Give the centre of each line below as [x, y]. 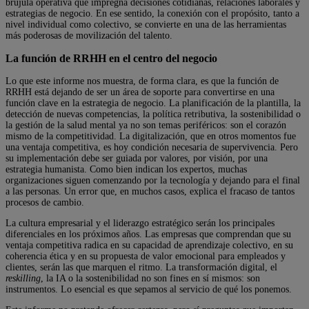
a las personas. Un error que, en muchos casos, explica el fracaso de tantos [150, 192]
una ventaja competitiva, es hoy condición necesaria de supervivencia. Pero [152, 148]
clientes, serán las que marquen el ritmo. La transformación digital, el [141, 268]
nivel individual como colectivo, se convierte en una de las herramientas [146, 25]
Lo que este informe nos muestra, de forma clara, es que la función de [142, 81]
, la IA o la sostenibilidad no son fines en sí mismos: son [150, 279]
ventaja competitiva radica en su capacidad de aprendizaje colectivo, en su [149, 246]
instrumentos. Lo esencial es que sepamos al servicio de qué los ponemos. [149, 290]
